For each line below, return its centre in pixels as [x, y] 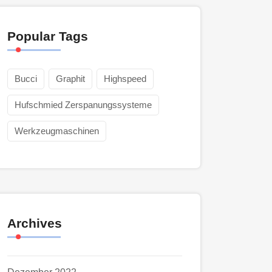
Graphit [70, 79]
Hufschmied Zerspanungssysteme [83, 105]
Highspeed [125, 79]
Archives [35, 223]
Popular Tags [48, 36]
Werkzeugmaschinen [57, 131]
